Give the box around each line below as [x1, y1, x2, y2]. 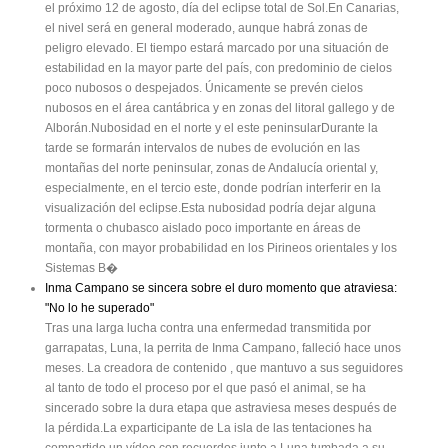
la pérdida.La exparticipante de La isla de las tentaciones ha [45, 421, 372, 436]
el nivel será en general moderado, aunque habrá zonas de [45, 21, 368, 36]
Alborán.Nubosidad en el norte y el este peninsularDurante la [45, 121, 378, 136]
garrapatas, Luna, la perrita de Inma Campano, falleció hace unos [45, 341, 401, 356]
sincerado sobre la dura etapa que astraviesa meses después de [45, 401, 397, 416]
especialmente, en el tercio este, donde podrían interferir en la [45, 181, 381, 196]
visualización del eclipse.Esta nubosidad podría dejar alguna [45, 201, 376, 216]
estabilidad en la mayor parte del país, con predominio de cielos [45, 61, 392, 76]
